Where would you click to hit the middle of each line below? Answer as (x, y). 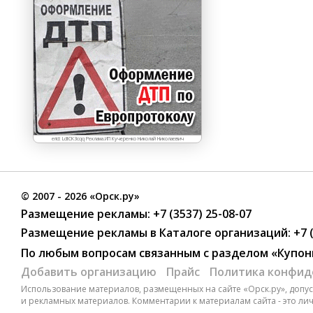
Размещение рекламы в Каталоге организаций (154, 233)
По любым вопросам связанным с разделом (146, 253)
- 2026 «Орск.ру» (97, 196)
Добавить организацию (89, 272)
